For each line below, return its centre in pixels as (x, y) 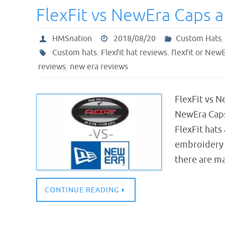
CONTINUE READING (82, 190)
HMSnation (72, 39)
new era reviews (99, 67)
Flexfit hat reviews (134, 53)
